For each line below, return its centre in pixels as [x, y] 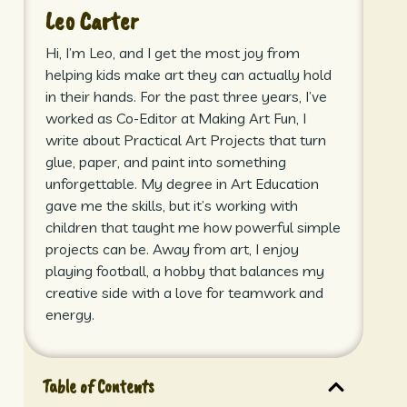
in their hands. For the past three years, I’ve [186, 96]
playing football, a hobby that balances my [184, 270]
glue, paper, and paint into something [165, 161]
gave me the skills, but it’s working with [171, 205]
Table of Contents [98, 387]
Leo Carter [91, 20]
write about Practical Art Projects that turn [185, 139]
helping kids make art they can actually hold [188, 74]
